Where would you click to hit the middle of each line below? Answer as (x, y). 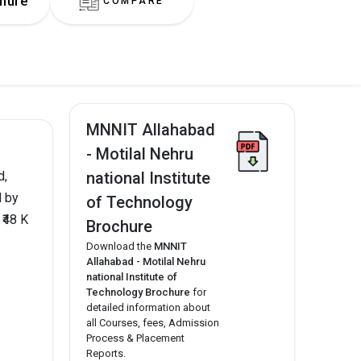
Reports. (106, 353)
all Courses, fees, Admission (153, 322)
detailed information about (148, 307)
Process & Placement (135, 338)
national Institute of (132, 276)
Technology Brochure (138, 292)
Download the (120, 246)
